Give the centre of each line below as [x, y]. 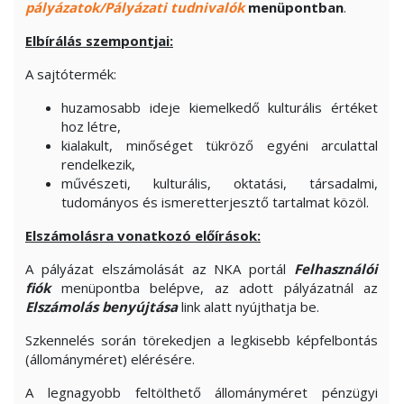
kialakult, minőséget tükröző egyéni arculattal [220, 145]
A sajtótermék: [71, 74]
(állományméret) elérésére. [110, 359]
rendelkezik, [98, 164]
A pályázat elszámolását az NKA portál [160, 269]
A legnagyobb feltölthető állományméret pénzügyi [202, 392]
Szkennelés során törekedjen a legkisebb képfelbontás [202, 340]
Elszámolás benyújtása [101, 307]
